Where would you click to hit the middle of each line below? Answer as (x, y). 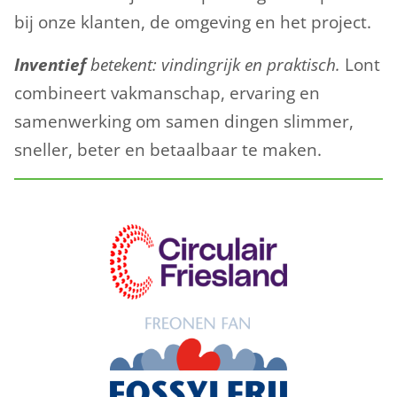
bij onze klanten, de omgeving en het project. (193, 22)
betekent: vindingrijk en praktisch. (215, 64)
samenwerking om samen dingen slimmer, (184, 121)
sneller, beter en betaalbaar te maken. (168, 149)
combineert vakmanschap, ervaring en (167, 93)
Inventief (50, 64)
